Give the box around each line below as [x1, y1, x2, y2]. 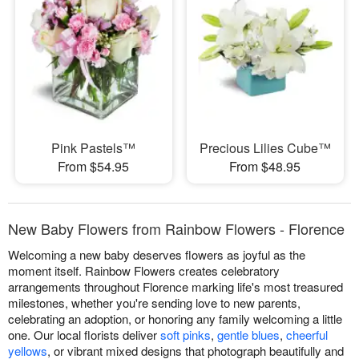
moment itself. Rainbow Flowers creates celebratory [8, 261, 280, 279]
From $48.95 [229, 156, 301, 175]
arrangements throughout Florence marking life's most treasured [8, 277, 343, 295]
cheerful [286, 325, 328, 343]
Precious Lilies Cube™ [199, 138, 331, 157]
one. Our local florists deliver [8, 325, 160, 343]
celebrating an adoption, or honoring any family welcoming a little [8, 309, 342, 327]
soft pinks [160, 325, 211, 343]
